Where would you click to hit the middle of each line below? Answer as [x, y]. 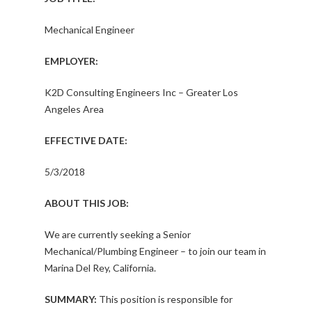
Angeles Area [74, 109]
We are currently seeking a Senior [118, 235]
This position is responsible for [165, 299]
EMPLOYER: [71, 61]
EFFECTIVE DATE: [86, 141]
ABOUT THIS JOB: [87, 203]
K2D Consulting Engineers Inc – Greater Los [141, 93]
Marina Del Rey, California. [100, 268]
